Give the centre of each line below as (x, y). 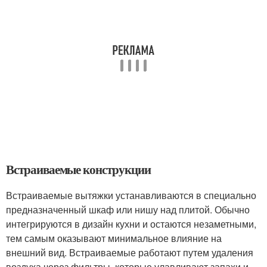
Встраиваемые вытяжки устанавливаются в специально (131, 195)
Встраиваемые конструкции (78, 169)
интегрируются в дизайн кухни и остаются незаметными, (131, 223)
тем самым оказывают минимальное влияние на (114, 238)
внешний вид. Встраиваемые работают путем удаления (130, 252)
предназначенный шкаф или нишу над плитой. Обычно (128, 209)
